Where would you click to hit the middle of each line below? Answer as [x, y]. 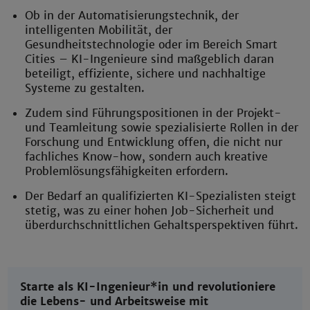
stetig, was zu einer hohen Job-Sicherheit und [150, 210]
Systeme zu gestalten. [85, 88]
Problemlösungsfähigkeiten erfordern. [127, 171]
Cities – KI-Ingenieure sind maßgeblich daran [150, 59]
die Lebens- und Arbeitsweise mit [115, 301]
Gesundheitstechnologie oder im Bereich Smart [152, 44]
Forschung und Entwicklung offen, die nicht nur [154, 142]
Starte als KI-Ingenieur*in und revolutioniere [148, 286]
